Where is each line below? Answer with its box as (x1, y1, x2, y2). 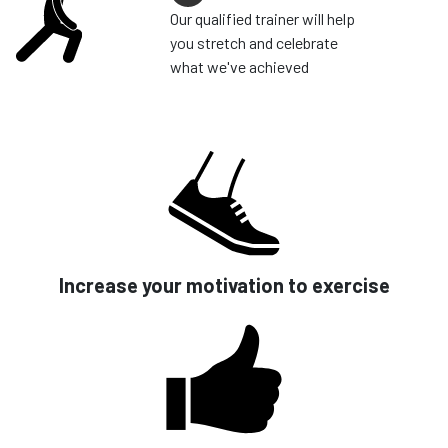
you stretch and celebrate (169, 32, 338, 52)
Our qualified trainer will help (169, 8, 355, 28)
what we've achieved (169, 56, 309, 76)
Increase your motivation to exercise (58, 272, 390, 297)
